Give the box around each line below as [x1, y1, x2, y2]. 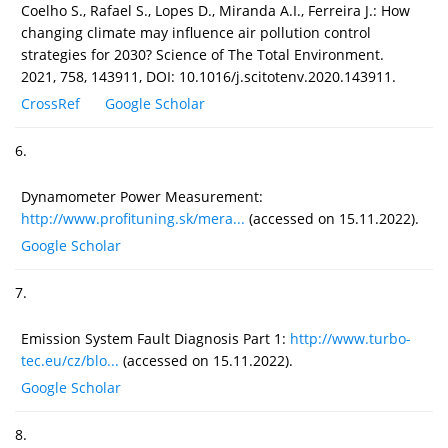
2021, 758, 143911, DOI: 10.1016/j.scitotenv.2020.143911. [21, 66, 396, 86]
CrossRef [21, 93, 80, 113]
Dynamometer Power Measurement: [21, 186, 263, 206]
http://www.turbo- [290, 328, 411, 348]
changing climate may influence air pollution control [21, 22, 371, 42]
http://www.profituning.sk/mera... [21, 208, 245, 228]
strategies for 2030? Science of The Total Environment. [21, 44, 384, 64]
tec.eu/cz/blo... [21, 350, 119, 370]
